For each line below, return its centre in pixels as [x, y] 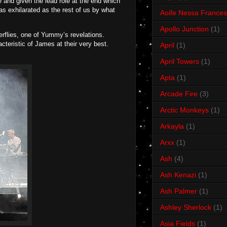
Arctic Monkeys [184, 110]
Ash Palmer [179, 191]
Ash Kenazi [178, 175]
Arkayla [172, 126]
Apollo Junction [184, 29]
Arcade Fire [179, 94]
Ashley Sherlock [186, 207]
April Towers [180, 62]
